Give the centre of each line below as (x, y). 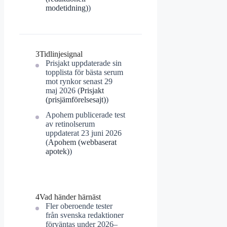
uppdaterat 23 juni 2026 (84, 133)
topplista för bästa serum (84, 72)
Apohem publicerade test (85, 115)
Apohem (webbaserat (82, 142)
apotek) (58, 152)
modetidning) (67, 8)
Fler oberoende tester (79, 206)
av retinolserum (70, 124)
